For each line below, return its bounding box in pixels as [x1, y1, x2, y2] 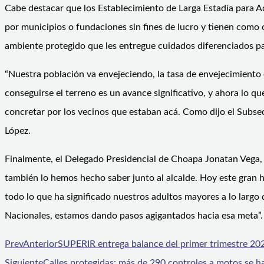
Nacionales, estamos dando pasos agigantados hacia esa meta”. [5, 210, 263, 220]
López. [5, 126, 31, 136]
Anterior [23, 239, 58, 249]
